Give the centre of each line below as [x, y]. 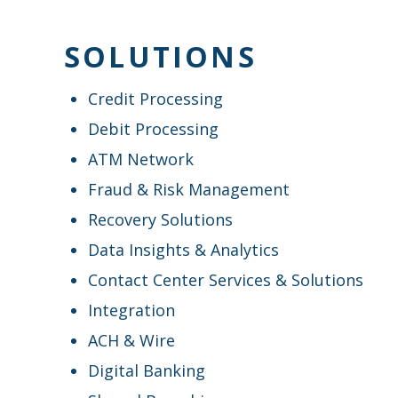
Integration [131, 310]
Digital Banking [147, 370]
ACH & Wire [131, 340]
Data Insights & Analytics [183, 249]
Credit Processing [155, 98]
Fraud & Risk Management [189, 189]
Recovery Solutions [160, 219]
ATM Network [141, 159]
